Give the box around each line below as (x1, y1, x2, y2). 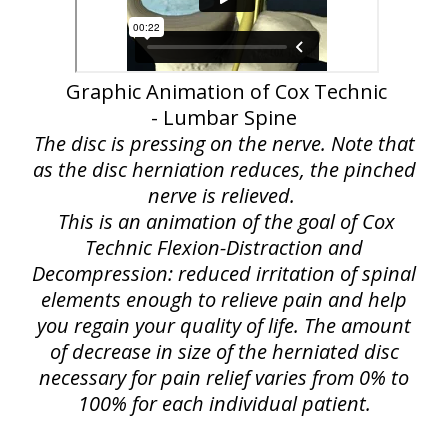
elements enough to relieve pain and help (41, 286, 407, 313)
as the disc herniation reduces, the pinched (32, 156, 416, 183)
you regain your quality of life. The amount (37, 312, 411, 339)
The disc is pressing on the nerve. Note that (33, 130, 415, 157)
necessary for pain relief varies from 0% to (39, 364, 409, 391)
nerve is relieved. (148, 182, 295, 209)
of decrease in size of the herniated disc (49, 338, 399, 365)
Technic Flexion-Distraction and (85, 234, 363, 261)
